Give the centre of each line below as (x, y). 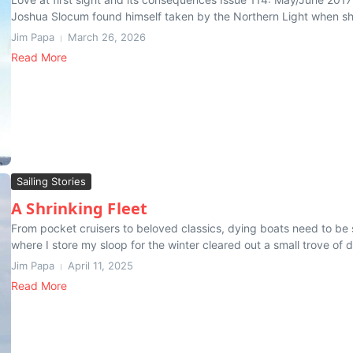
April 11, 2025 (100, 266)
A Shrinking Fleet (80, 208)
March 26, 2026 (107, 37)
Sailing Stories (51, 181)
